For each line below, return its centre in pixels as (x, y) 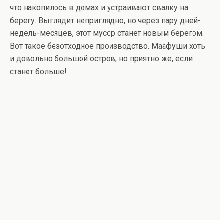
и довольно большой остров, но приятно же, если (101, 59)
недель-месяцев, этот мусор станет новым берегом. (107, 33)
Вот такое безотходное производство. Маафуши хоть (108, 46)
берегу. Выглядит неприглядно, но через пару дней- (105, 21)
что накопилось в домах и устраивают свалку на (99, 8)
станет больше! (38, 72)
